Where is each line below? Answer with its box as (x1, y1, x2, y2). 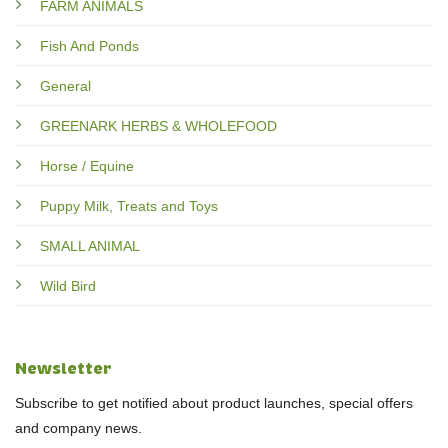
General (40, 77, 91, 94)
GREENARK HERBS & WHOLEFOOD (40, 117, 277, 134)
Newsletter (15, 357, 112, 380)
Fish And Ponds (40, 37, 139, 54)
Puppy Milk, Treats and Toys (40, 197, 218, 214)
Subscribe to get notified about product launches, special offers (15, 394, 413, 411)
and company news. (15, 419, 142, 436)
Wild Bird (40, 277, 96, 294)
